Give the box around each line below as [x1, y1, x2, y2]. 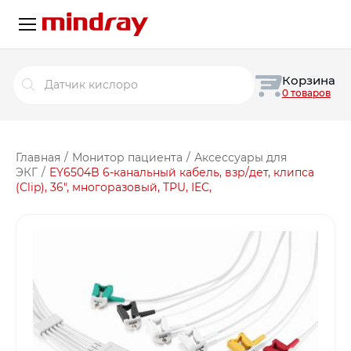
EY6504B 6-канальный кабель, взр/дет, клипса [49, 165, 314, 179]
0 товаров [282, 86, 331, 99]
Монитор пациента [71, 150, 183, 165]
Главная [16, 150, 60, 165]
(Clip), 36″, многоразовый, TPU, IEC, [16, 179, 212, 194]
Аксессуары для [194, 150, 287, 165]
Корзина [282, 72, 335, 88]
